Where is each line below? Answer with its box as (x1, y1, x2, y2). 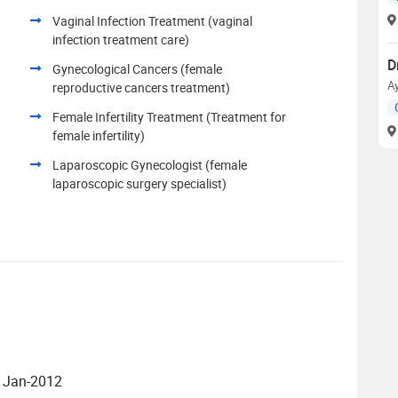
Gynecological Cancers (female (52, 60, 222, 77)
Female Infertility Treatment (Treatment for (52, 108, 286, 125)
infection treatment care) (52, 31, 189, 48)
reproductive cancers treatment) (52, 79, 230, 96)
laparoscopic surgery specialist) (52, 175, 227, 192)
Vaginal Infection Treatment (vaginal (52, 12, 252, 29)
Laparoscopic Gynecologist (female (52, 156, 247, 173)
